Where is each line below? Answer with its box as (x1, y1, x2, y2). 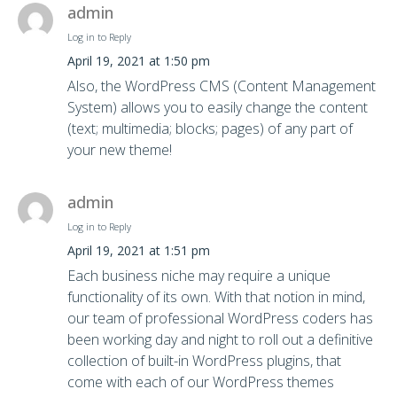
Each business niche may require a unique (67, 265, 331, 285)
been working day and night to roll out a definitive (67, 329, 373, 349)
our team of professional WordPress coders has (67, 307, 373, 328)
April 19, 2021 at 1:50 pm (67, 51, 210, 69)
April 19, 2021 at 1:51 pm (67, 241, 210, 259)
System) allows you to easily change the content (67, 97, 368, 117)
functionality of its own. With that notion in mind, (67, 286, 365, 307)
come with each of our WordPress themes (67, 371, 334, 392)
